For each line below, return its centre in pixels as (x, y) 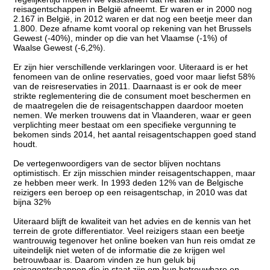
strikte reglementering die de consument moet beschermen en (132, 96)
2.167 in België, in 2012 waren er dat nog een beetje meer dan (133, 18)
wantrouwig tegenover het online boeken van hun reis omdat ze (135, 240)
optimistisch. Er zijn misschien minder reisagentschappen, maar (135, 173)
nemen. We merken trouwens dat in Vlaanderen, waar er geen (133, 115)
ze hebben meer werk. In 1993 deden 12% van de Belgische (129, 182)
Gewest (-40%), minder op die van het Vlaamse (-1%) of (121, 38)
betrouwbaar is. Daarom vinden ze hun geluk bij (105, 259)
